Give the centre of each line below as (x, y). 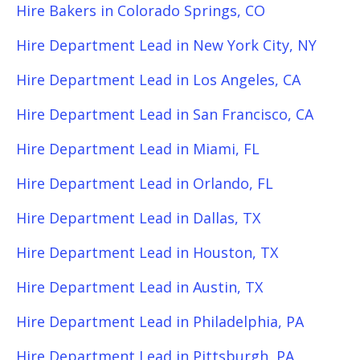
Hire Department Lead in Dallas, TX (138, 218)
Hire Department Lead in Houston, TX (147, 252)
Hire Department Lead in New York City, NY (166, 45)
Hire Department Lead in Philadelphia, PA (160, 321)
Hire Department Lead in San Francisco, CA (165, 114)
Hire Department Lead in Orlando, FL (145, 183)
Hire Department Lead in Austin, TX (139, 287)
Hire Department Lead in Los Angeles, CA (158, 80)
